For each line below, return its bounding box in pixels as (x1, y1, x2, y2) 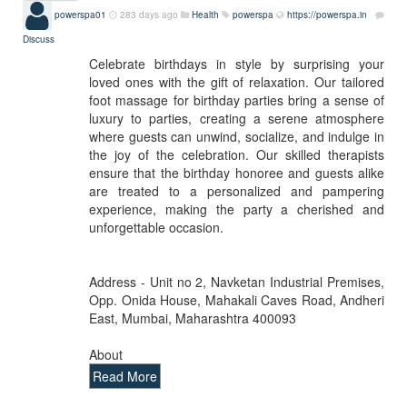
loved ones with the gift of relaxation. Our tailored (89, 73, 384, 91)
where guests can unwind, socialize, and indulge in (89, 127, 384, 145)
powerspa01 (55, 7, 106, 21)
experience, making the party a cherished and (89, 200, 384, 218)
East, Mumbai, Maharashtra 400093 (89, 309, 296, 327)
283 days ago (120, 7, 178, 21)
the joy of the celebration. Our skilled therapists (89, 145, 384, 164)
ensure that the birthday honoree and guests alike (89, 164, 384, 182)
